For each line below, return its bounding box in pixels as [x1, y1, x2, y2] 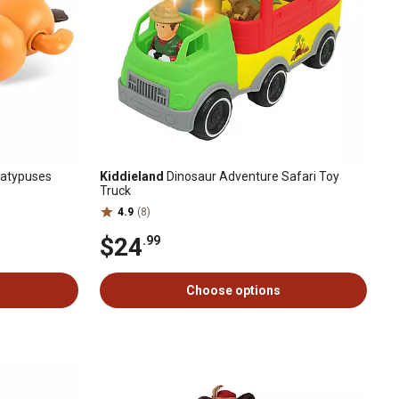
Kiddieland [100, 169, 164, 183]
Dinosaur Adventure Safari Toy [164, 169, 339, 183]
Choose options [186, 283, 281, 297]
